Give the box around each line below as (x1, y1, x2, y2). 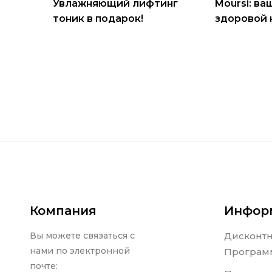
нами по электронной (29, 245, 130, 257)
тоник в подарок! (53, 13, 143, 25)
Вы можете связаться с (29, 230, 135, 242)
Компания (29, 203, 97, 219)
